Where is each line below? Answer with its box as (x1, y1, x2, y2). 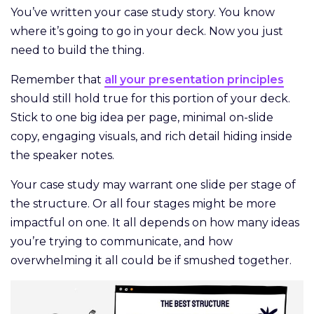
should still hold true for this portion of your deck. (11, 91, 290, 105)
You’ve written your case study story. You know (11, 5, 275, 19)
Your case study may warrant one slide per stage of (11, 177, 296, 191)
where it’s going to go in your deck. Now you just (11, 24, 283, 38)
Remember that (11, 72, 104, 86)
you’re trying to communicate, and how (11, 234, 233, 248)
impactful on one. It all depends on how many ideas (11, 215, 299, 229)
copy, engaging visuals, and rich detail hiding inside (11, 129, 292, 143)
